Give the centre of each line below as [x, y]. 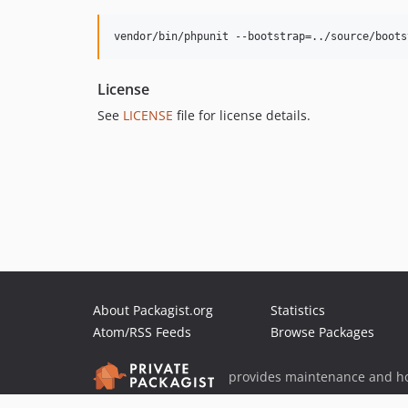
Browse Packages [322, 332]
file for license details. [242, 115]
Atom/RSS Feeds [142, 332]
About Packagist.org [153, 310]
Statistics [298, 310]
